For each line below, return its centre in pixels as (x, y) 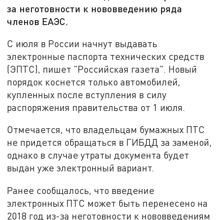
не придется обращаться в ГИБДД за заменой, (110, 142)
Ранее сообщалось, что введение (81, 191)
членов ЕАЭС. (38, 21)
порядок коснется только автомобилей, (94, 82)
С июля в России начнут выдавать (82, 43)
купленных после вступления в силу (87, 94)
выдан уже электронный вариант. (81, 168)
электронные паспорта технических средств (106, 56)
